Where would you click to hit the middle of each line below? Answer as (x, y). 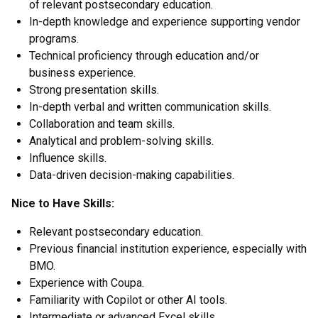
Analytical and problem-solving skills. (121, 141)
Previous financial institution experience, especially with (168, 249)
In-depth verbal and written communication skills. (150, 107)
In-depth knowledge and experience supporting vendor (165, 22)
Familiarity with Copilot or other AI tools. (128, 300)
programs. (54, 39)
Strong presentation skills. (94, 90)
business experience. (82, 73)
